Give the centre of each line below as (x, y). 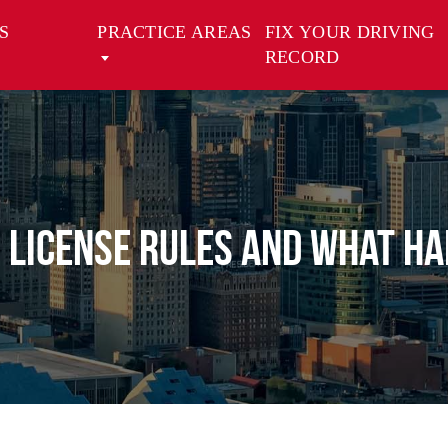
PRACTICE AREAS (174, 32)
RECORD (302, 57)
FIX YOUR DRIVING (349, 32)
